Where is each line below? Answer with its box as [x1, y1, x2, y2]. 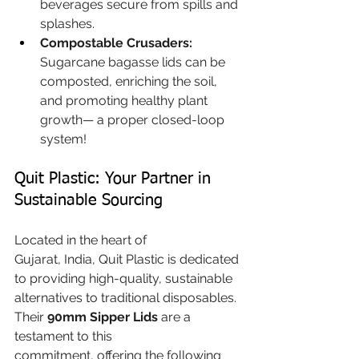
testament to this [14, 328, 115, 344]
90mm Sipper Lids [47, 309, 158, 325]
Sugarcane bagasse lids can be [40, 54, 228, 70]
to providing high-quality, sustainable [14, 270, 236, 286]
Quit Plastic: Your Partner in [14, 170, 216, 187]
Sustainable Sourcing [14, 192, 163, 208]
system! [40, 131, 87, 147]
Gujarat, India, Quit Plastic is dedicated [14, 251, 242, 267]
